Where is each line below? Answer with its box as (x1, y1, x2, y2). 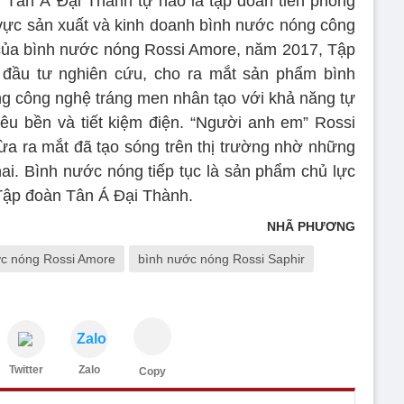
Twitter (9, 363, 43, 376)
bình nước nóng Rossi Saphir (138, 251, 305, 266)
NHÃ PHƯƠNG (267, 218, 355, 234)
